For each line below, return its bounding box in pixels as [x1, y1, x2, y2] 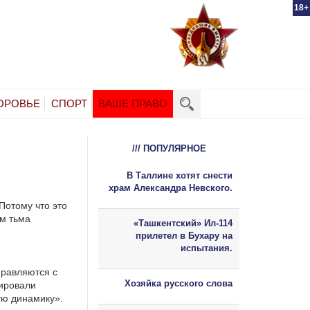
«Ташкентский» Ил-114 [134, 217, 232, 228]
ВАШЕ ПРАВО [98, 97, 167, 109]
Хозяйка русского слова [125, 277, 232, 289]
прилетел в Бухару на [136, 230, 232, 241]
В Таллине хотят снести [127, 170, 232, 181]
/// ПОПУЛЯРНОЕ [131, 143, 206, 154]
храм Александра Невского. [109, 182, 232, 193]
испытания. [181, 242, 232, 253]
